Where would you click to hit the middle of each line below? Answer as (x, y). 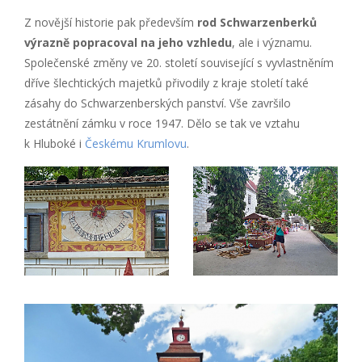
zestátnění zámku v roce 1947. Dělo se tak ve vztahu (162, 124)
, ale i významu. (272, 43)
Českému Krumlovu (136, 144)
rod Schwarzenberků (257, 23)
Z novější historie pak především (111, 23)
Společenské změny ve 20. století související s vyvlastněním (179, 63)
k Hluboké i (55, 144)
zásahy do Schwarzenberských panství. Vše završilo (158, 103)
